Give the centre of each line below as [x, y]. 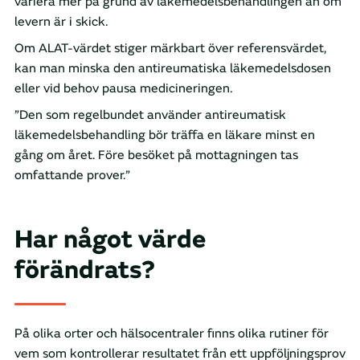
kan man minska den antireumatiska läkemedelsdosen [173, 69]
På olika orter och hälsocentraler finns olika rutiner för [172, 334]
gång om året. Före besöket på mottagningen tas [156, 155]
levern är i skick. [61, 22]
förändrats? [85, 270]
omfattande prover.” [72, 176]
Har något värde [110, 240]
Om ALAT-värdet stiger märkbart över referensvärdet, [170, 49]
